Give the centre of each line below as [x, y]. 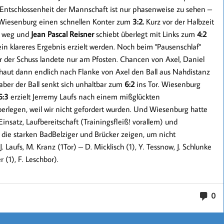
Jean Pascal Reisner [62, 34]
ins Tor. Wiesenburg [168, 84]
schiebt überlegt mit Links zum [145, 34]
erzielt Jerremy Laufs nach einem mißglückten [85, 96]
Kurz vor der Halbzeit [180, 21]
